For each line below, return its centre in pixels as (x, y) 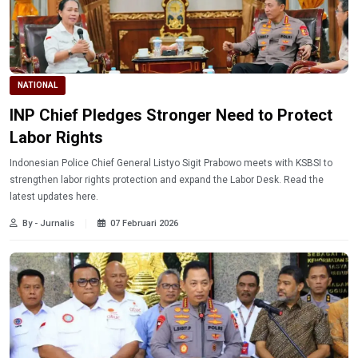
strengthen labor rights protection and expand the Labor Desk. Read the (167, 179)
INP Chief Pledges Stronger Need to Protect (171, 115)
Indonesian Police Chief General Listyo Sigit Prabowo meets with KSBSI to (171, 163)
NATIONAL (38, 85)
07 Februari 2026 (144, 223)
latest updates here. (54, 196)
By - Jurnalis (48, 223)
